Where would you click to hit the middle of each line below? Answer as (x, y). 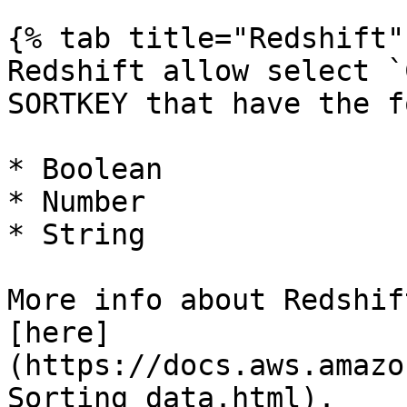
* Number (76, 202)
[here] (59, 333)
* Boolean (85, 169)
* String (76, 234)
